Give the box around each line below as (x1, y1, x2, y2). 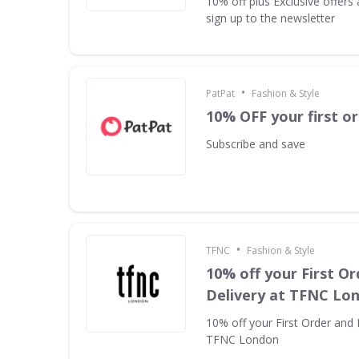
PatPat (206, 87, 235, 100)
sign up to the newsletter (206, 10, 335, 26)
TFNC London (206, 332, 279, 347)
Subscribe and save (206, 136, 305, 151)
